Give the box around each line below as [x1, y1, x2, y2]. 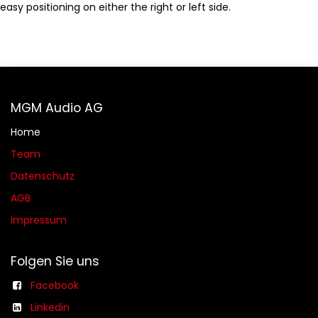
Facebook [31, 278, 79, 293]
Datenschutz [11, 169, 75, 184]
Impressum [11, 213, 67, 228]
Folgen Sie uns [11, 253, 99, 270]
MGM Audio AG [11, 99, 103, 117]
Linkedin [31, 300, 70, 315]
